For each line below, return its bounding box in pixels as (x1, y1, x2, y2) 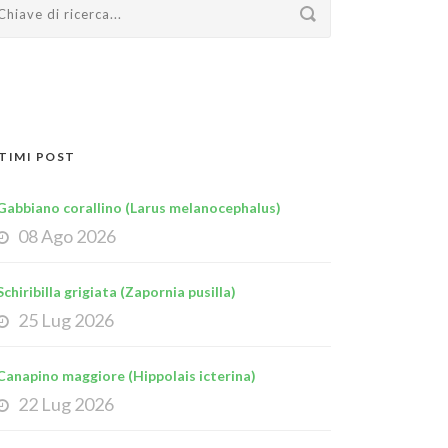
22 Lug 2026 (18, 393, 114, 415)
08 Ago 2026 (18, 225, 116, 247)
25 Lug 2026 (18, 309, 114, 331)
